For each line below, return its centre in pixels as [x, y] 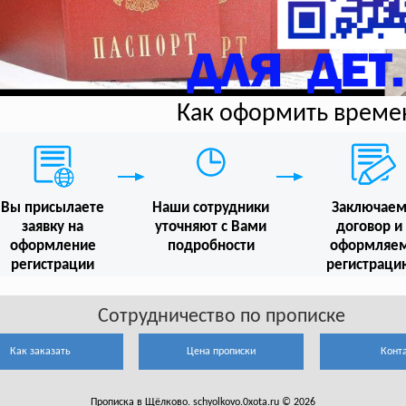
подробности [211, 246]
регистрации [53, 265]
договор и [370, 227]
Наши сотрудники [211, 208]
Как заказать [41, 352]
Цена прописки [222, 352]
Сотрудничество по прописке [221, 317]
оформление [53, 246]
